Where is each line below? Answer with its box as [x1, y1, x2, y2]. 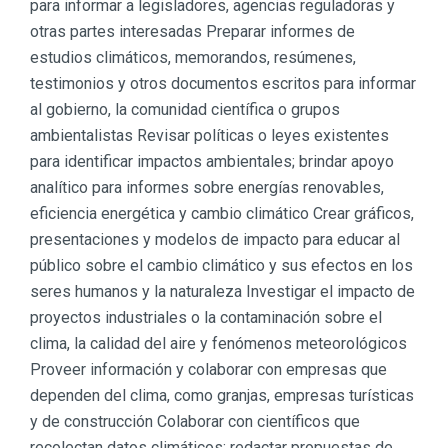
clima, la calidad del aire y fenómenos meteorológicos [30, 334, 407, 354]
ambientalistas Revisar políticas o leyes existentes [30, 126, 389, 146]
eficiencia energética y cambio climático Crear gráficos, [30, 204, 414, 224]
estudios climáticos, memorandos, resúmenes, [30, 48, 356, 68]
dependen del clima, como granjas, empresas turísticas [30, 386, 414, 406]
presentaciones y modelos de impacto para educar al [30, 230, 400, 250]
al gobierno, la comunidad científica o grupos [30, 100, 340, 120]
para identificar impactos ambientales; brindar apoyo [30, 152, 394, 172]
